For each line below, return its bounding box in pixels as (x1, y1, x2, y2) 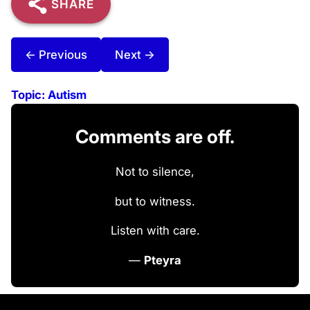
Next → (115, 47, 155, 62)
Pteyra (144, 253, 181, 268)
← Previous (25, 47, 87, 62)
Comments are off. (75, 125, 235, 147)
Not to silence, (116, 164, 194, 179)
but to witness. (115, 194, 195, 208)
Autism (48, 87, 86, 102)
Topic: (11, 87, 48, 102)
